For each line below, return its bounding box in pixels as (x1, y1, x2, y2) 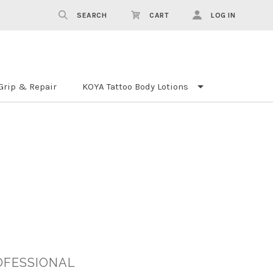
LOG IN (211, 11, 235, 19)
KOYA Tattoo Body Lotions (82, 80, 188, 92)
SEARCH (77, 11, 107, 19)
